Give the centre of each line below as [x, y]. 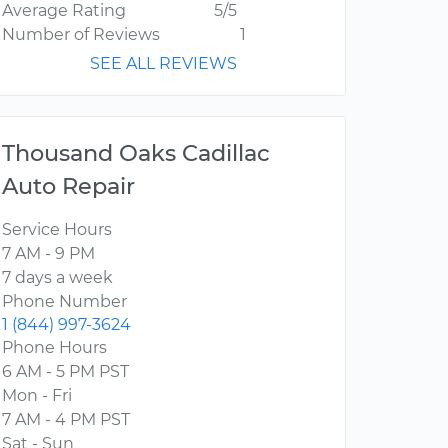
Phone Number [64, 302]
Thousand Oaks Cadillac [136, 153]
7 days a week [57, 278]
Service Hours [57, 230]
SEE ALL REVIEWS [163, 64]
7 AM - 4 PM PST [66, 420]
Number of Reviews [81, 35]
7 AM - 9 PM [48, 254]
